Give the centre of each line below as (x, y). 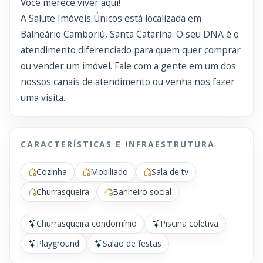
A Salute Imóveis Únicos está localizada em (111, 18)
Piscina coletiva (189, 223)
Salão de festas (132, 243)
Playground (58, 243)
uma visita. (43, 97)
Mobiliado (109, 172)
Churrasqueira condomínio (87, 223)
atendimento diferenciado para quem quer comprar (131, 50)
